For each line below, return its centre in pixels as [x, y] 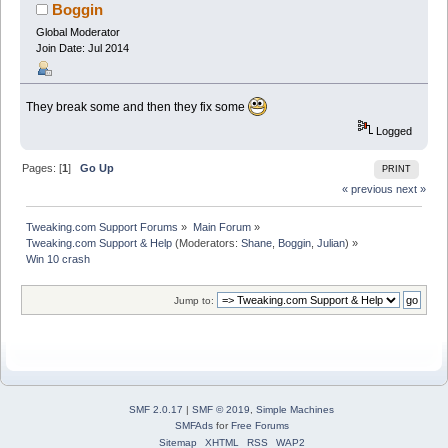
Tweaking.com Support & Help [99, 242]
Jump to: [194, 300]
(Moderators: [207, 242]
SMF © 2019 [221, 409]
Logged [393, 130]
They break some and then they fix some [137, 106]
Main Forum [221, 226]
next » [410, 188]
